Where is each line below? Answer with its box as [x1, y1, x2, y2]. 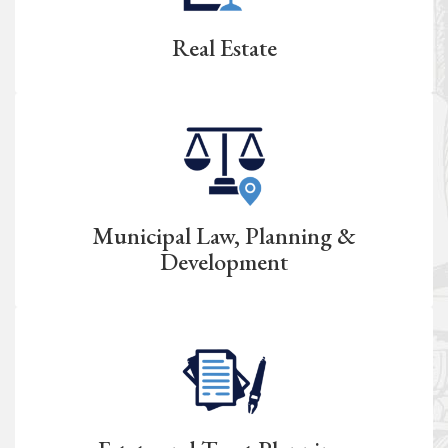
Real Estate [171, 31, 277, 63]
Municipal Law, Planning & [92, 219, 356, 251]
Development [160, 245, 288, 277]
